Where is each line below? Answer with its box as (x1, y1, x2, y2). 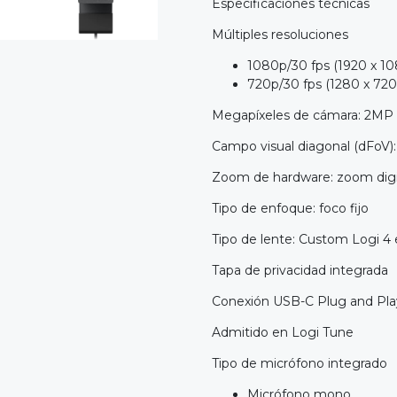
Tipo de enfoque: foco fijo (212, 200, 369, 217)
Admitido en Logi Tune (212, 324, 354, 341)
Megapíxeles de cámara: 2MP (212, 107, 393, 124)
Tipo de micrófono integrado (212, 355, 387, 372)
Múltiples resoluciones (212, 27, 348, 43)
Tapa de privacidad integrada (212, 262, 388, 279)
